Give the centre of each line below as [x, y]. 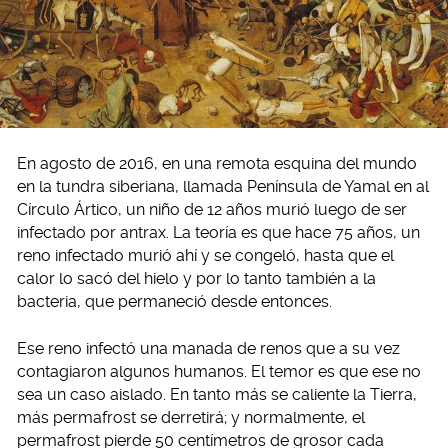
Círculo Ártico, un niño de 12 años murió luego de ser [212, 210]
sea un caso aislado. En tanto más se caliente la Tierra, [217, 395]
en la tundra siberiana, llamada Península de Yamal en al [223, 187]
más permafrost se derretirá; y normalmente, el [191, 418]
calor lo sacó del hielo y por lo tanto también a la [196, 279]
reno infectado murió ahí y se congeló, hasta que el [205, 256]
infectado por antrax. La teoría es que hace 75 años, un [218, 233]
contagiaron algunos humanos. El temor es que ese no [219, 372]
